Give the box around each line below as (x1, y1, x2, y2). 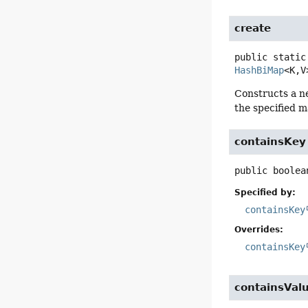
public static (234, 52, 307, 63)
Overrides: (234, 225, 284, 235)
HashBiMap (234, 65, 285, 76)
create (234, 22, 272, 35)
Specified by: (234, 188, 296, 198)
